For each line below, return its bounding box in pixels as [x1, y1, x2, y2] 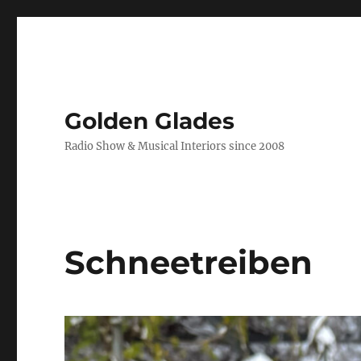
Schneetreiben [64, 243, 313, 282]
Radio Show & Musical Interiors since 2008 [64, 139, 285, 153]
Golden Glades [64, 107, 235, 135]
